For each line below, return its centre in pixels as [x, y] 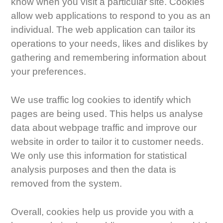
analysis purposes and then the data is [94, 170]
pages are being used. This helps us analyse [107, 114]
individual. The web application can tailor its [104, 30]
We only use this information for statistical [99, 156]
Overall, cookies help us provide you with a [103, 212]
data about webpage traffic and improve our [104, 128]
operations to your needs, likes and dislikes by [110, 44]
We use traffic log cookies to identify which [101, 100]
